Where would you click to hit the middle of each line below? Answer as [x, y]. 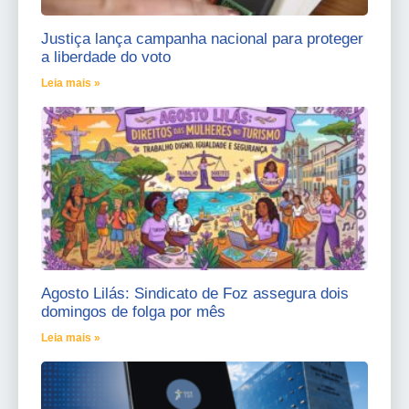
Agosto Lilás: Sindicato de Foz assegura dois [195, 294]
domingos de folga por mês [133, 312]
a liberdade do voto [106, 58]
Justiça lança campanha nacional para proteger [202, 39]
